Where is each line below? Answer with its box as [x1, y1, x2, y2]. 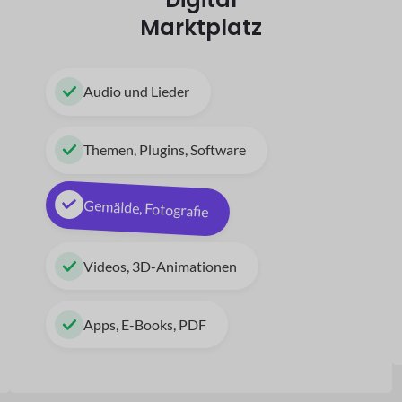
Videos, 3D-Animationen [83, 257, 238, 275]
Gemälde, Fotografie [83, 196, 209, 221]
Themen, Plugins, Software [83, 141, 247, 159]
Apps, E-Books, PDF [83, 315, 207, 333]
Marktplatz [140, 12, 262, 42]
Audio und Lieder [83, 83, 190, 100]
